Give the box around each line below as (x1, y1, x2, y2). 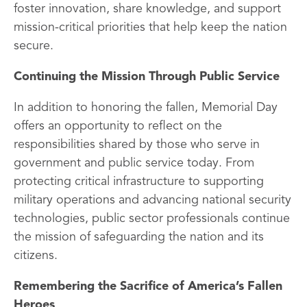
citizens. (14, 249, 58, 262)
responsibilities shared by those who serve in (14, 138, 260, 151)
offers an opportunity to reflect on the (14, 120, 222, 132)
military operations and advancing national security (14, 194, 291, 206)
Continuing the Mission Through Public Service (14, 71, 280, 83)
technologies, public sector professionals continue (14, 212, 290, 225)
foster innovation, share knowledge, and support (14, 3, 281, 15)
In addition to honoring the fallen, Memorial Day (14, 101, 278, 114)
